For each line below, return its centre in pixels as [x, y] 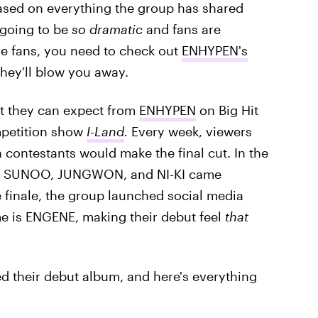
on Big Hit [227, 110]
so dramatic [109, 29]
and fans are [183, 29]
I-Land [105, 131]
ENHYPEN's [214, 50]
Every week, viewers [191, 131]
